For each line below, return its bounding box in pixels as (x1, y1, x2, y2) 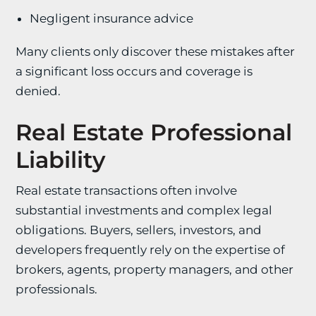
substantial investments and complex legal (16, 203, 273, 217)
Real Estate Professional (16, 119, 293, 146)
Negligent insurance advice (30, 11, 194, 25)
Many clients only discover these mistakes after (16, 44, 296, 59)
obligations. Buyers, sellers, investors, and (16, 223, 262, 237)
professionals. (16, 282, 98, 296)
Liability (16, 146, 107, 174)
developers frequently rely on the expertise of (16, 243, 286, 257)
